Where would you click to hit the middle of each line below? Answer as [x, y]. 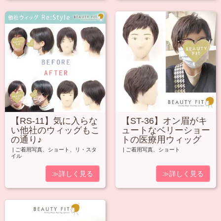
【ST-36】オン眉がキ [164, 121]
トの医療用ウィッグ [161, 140]
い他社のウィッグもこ [55, 130]
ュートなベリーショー [166, 130]
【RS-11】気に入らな [54, 121]
